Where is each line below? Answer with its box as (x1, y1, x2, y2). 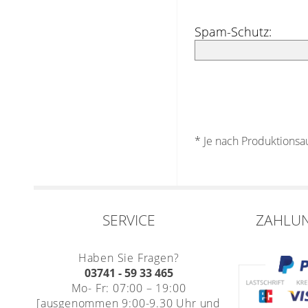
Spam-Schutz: (194, 23, 272, 41)
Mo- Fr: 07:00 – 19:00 (71, 280, 186, 296)
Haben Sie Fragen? (78, 250, 179, 265)
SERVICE (102, 210, 155, 230)
